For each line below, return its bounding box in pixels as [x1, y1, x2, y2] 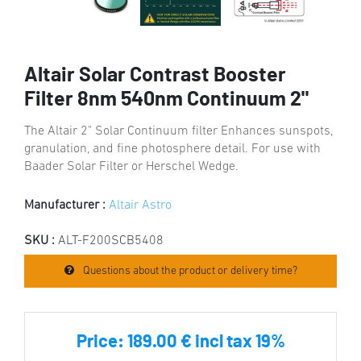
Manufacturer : [24, 198, 106, 212]
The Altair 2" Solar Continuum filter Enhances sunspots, [24, 124, 333, 138]
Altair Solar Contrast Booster [24, 64, 286, 85]
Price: [76, 332, 127, 351]
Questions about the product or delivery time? [80, 264, 297, 277]
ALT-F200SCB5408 [58, 234, 164, 247]
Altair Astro [109, 198, 172, 212]
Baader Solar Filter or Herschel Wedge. [24, 160, 239, 173]
